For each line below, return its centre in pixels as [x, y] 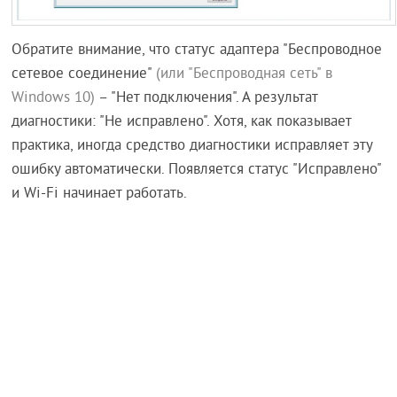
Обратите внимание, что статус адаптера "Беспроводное [197, 51]
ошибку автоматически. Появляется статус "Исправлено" [197, 171]
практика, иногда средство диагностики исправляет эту [192, 147]
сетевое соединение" [84, 75]
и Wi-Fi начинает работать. [100, 195]
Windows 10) [54, 99]
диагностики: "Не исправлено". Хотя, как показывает [182, 123]
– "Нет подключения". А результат [206, 99]
